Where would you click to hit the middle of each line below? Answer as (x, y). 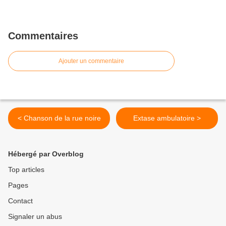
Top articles (26, 170)
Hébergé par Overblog (46, 154)
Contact (20, 201)
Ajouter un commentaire (91, 61)
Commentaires (43, 36)
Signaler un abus (35, 217)
